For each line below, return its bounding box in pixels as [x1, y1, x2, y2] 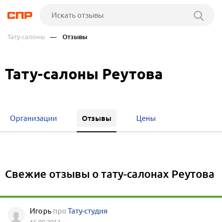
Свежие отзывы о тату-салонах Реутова [5, 167, 215, 180]
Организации [10, 114, 57, 122]
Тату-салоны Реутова [5, 65, 163, 83]
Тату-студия [68, 207, 108, 215]
